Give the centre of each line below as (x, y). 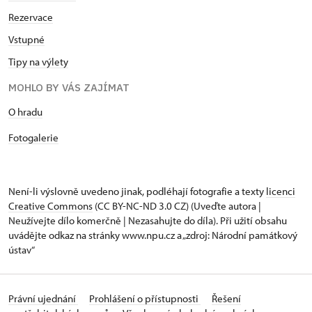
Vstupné (26, 39)
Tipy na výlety (38, 62)
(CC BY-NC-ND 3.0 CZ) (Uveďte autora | (177, 206)
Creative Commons (50, 206)
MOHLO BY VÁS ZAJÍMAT (69, 87)
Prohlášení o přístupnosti (145, 298)
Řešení (226, 298)
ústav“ (22, 250)
